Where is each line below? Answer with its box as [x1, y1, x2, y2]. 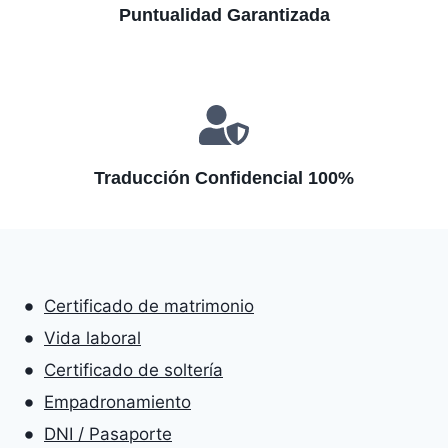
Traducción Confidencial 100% [94, 168, 354, 189]
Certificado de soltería [44, 360, 223, 381]
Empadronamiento [44, 392, 191, 413]
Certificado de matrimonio [44, 296, 254, 317]
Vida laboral [44, 328, 141, 349]
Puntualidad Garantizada [118, 5, 330, 26]
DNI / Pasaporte [44, 424, 172, 445]
